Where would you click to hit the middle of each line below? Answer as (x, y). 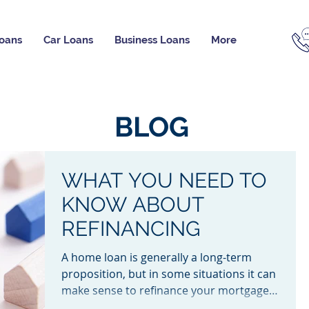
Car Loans (68, 40)
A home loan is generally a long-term (157, 257)
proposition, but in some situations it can (169, 274)
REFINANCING (131, 229)
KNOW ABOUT (133, 205)
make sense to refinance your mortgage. (167, 290)
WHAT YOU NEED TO (164, 180)
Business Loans (152, 40)
